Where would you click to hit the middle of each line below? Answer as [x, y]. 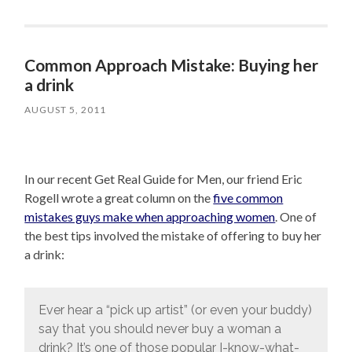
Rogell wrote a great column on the [119, 197]
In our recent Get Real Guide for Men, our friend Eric [164, 178]
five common [248, 197]
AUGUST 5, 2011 [66, 109]
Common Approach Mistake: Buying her [172, 64]
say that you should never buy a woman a [159, 329]
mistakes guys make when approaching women [150, 216]
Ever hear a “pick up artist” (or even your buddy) [175, 310]
